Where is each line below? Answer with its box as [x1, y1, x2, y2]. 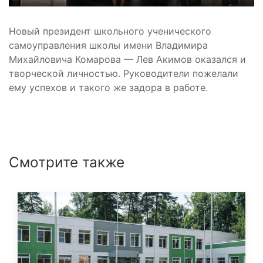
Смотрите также [9, 153, 124, 171]
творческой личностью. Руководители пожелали [9, 68, 238, 80]
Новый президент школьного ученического [9, 25, 211, 38]
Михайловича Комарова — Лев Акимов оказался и [9, 53, 246, 66]
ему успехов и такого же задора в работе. [9, 82, 208, 94]
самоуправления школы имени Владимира [9, 39, 208, 52]
